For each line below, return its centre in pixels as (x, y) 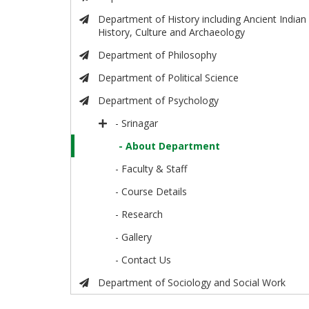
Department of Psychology (158, 101)
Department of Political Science (168, 78)
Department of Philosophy (157, 55)
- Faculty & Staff (151, 169)
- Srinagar (137, 123)
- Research (139, 215)
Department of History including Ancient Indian (202, 19)
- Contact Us (143, 260)
